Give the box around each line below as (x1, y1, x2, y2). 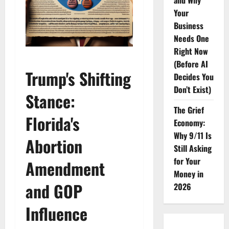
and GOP (26, 179, 82, 203)
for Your (173, 155, 200, 167)
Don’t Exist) (173, 83, 211, 96)
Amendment (26, 156, 105, 181)
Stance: (26, 89, 75, 113)
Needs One (173, 32, 209, 44)
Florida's (26, 111, 80, 136)
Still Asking (173, 142, 212, 154)
